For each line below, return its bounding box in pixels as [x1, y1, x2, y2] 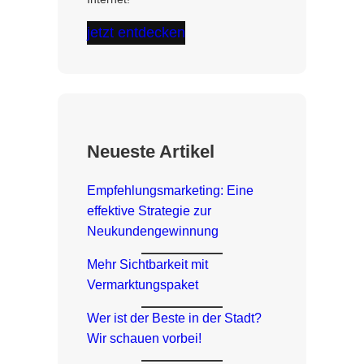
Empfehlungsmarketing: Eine [86, 183, 253, 198]
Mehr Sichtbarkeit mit [86, 257, 208, 272]
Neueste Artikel [86, 141, 214, 162]
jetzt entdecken [86, 24, 185, 41]
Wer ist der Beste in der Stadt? [86, 310, 262, 326]
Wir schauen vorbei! [86, 331, 201, 346]
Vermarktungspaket [86, 277, 198, 292]
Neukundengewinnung [86, 223, 219, 239]
